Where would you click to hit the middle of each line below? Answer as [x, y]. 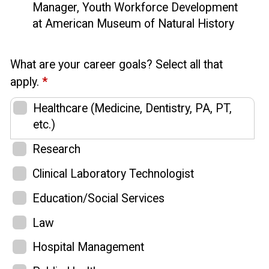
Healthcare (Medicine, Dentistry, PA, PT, [132, 108]
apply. [26, 82]
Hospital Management [88, 247]
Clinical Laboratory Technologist [113, 174]
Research [56, 150]
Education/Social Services [98, 198]
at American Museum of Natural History [133, 23]
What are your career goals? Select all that [116, 64]
